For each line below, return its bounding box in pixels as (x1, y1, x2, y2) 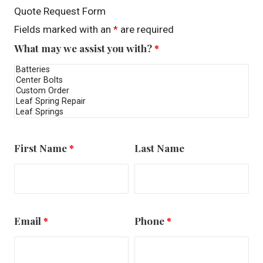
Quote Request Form (14, 5, 106, 17)
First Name (14, 140, 69, 154)
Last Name (134, 140, 185, 154)
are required (117, 23, 174, 35)
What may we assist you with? (14, 41, 154, 55)
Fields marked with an (14, 23, 113, 35)
